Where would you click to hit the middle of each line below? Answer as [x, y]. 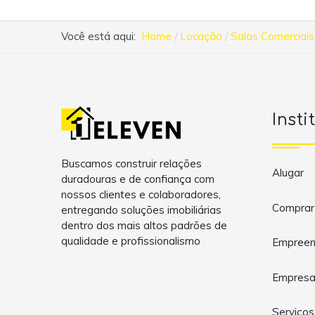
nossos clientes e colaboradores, [141, 194]
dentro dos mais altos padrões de [144, 225]
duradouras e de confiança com [138, 179]
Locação [201, 37]
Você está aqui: [101, 37]
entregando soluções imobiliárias [141, 210]
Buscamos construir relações [131, 163]
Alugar [288, 173]
